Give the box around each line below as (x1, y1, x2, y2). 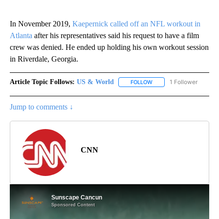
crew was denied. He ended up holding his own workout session (10, 43, 209, 52)
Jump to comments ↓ (10, 103, 73, 111)
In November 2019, (10, 20, 72, 28)
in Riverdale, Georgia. (10, 55, 78, 64)
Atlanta (10, 31, 34, 40)
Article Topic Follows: (10, 78, 75, 86)
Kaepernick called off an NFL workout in (72, 20, 200, 28)
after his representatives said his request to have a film (34, 31, 199, 40)
